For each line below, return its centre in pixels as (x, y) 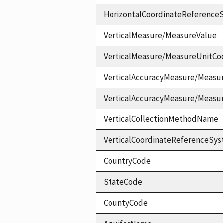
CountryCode (127, 161)
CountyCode (126, 202)
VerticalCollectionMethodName (161, 119)
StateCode (123, 181)
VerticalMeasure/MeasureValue (160, 35)
